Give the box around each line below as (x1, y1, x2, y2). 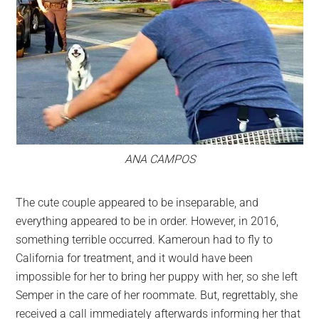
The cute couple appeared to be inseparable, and (16, 195, 259, 209)
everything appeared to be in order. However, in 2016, (16, 214, 279, 228)
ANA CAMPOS (124, 152, 195, 166)
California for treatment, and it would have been (16, 251, 253, 265)
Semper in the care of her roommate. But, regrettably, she (16, 288, 298, 302)
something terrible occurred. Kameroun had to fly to (16, 232, 273, 246)
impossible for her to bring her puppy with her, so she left (16, 269, 298, 283)
